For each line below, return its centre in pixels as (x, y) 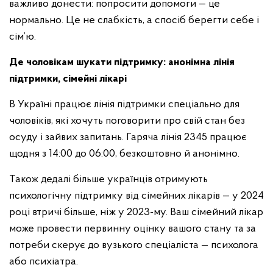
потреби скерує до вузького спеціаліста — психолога (134, 245)
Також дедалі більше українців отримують (108, 179)
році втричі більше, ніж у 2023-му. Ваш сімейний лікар (136, 212)
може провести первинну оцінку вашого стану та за (133, 229)
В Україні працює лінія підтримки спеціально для (124, 105)
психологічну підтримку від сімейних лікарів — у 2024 (136, 196)
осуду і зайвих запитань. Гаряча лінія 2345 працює (128, 137)
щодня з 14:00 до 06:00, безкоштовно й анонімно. (126, 154)
